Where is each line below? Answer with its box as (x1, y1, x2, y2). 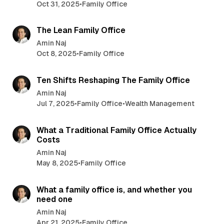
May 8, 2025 (36, 159, 78, 167)
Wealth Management (124, 99, 194, 108)
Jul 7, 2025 (36, 99, 74, 108)
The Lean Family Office (36, 25, 125, 35)
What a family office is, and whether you (36, 184, 192, 194)
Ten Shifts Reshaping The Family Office (36, 75, 190, 85)
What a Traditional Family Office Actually (36, 125, 196, 135)
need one (36, 194, 72, 204)
